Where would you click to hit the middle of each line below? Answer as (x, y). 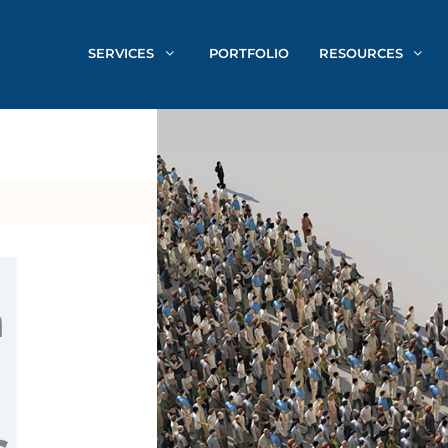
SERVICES (121, 52)
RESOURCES (361, 52)
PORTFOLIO (249, 52)
